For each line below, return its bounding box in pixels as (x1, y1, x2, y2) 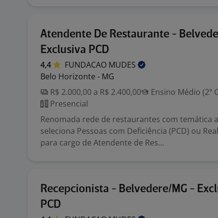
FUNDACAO (65, 59, 109, 70)
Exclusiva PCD (40, 44, 109, 55)
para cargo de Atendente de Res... (40, 137, 164, 148)
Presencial (48, 98, 88, 109)
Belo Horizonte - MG (40, 71, 114, 82)
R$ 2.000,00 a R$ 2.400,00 (48, 87, 141, 97)
